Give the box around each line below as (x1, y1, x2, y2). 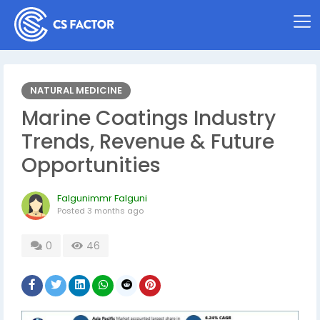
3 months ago (87, 205, 144, 216)
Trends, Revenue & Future (21, 128, 274, 156)
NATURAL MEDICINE (30, 84, 122, 97)
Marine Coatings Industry (21, 104, 276, 132)
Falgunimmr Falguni (57, 191, 147, 205)
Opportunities (21, 151, 161, 179)
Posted (57, 205, 87, 216)
